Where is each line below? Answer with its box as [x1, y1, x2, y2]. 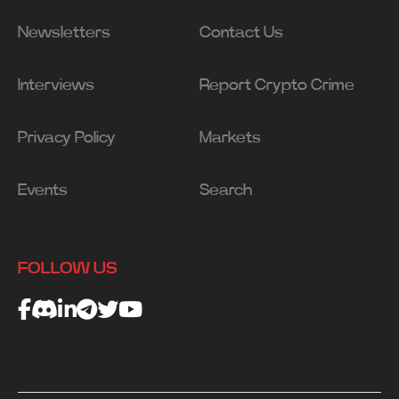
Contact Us [199, 25, 283, 42]
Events [18, 183, 68, 199]
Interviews [18, 77, 94, 94]
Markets [199, 130, 261, 147]
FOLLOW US [18, 261, 118, 278]
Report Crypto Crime [199, 77, 354, 94]
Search [199, 183, 252, 199]
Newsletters [18, 25, 110, 42]
